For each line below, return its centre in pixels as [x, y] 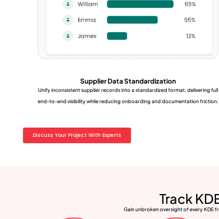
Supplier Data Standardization [128, 81]
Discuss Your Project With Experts [77, 135]
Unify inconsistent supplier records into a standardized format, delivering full [128, 90]
